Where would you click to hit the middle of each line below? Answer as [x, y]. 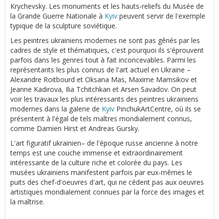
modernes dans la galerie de [56, 109]
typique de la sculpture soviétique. [64, 25]
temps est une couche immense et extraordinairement [97, 153]
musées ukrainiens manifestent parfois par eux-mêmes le [101, 172]
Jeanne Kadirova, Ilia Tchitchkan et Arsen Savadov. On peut [103, 89]
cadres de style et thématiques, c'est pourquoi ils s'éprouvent [107, 50]
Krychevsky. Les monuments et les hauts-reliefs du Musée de [107, 6]
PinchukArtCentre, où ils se [158, 109]
